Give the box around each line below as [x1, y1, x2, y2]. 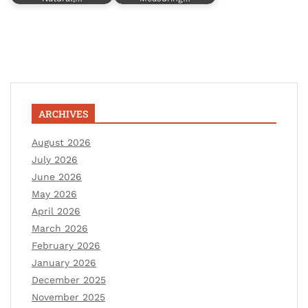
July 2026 [32, 153, 78, 165]
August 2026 [32, 136, 91, 148]
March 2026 [32, 222, 88, 234]
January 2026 [32, 256, 96, 268]
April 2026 [32, 205, 80, 217]
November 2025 [32, 291, 105, 302]
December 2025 [32, 274, 106, 285]
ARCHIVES [38, 107, 88, 120]
